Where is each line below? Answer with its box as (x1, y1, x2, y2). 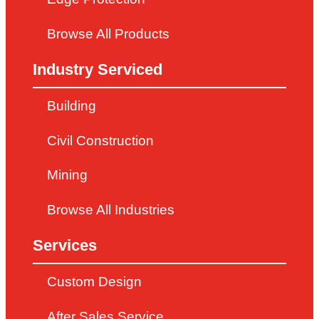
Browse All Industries (47, 202, 175, 217)
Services (33, 236, 98, 254)
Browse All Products (47, 26, 170, 41)
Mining (47, 167, 88, 183)
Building (47, 98, 97, 114)
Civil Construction (47, 132, 155, 148)
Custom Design (47, 274, 142, 289)
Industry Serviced (33, 60, 163, 78)
